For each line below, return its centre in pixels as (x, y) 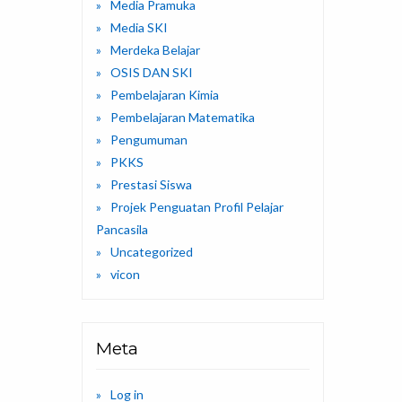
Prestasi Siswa (151, 185)
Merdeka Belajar (155, 50)
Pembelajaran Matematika (183, 118)
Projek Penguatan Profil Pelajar (197, 207)
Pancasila (122, 230)
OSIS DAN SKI (152, 73)
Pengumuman (149, 140)
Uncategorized (152, 252)
